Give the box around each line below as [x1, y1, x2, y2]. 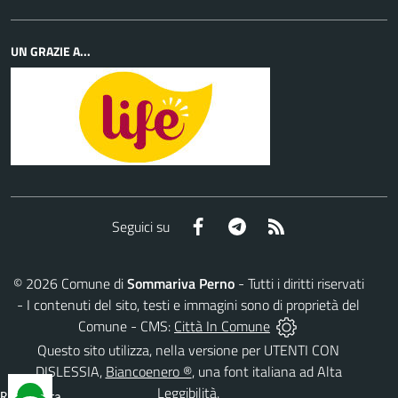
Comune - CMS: [78, 314, 174, 337]
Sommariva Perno [126, 272, 235, 294]
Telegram [246, 214, 300, 236]
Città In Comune [174, 314, 270, 337]
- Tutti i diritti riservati [234, 272, 364, 294]
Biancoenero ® [105, 361, 192, 383]
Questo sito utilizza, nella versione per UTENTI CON [37, 339, 339, 362]
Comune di [57, 272, 127, 294]
